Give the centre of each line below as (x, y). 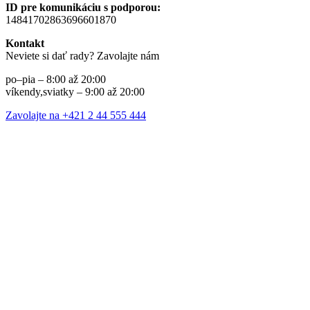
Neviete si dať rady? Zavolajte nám (82, 56)
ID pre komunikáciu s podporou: (83, 8)
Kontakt (25, 44)
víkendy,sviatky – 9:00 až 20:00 (75, 92)
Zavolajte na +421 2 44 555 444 (76, 116)
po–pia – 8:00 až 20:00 (56, 80)
